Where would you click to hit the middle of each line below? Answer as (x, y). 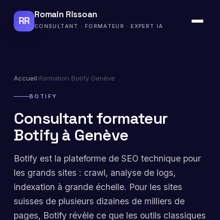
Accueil (25, 78)
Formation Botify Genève (77, 78)
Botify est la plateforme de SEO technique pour (107, 158)
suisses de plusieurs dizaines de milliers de (99, 201)
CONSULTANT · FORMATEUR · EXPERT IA (99, 26)
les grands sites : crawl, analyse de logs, (95, 172)
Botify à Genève (71, 135)
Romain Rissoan (66, 14)
